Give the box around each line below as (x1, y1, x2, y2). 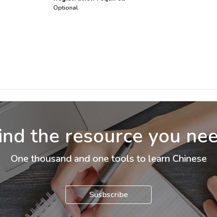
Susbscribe (89, 189, 128, 201)
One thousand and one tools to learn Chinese (10, 152, 207, 166)
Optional (53, 3, 78, 13)
